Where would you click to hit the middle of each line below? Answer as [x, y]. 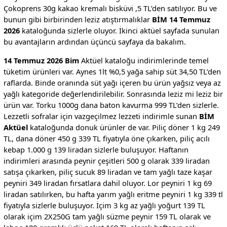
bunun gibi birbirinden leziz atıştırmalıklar [78, 20]
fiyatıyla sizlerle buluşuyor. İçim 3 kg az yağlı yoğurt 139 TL [104, 205]
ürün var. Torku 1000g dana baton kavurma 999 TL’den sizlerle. [111, 105]
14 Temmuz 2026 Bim [41, 60]
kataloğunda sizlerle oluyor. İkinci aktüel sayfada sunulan [119, 31]
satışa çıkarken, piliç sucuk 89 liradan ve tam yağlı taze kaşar [108, 172]
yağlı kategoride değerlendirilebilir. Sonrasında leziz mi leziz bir [113, 93]
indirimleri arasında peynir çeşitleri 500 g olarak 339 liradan [106, 160]
